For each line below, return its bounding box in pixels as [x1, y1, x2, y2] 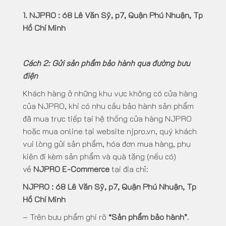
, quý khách [155, 126, 197, 137]
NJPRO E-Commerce [33, 163, 109, 175]
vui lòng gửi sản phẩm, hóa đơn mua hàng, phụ [23, 138, 191, 149]
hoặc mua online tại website [23, 126, 127, 137]
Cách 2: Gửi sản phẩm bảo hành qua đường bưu [23, 58, 190, 69]
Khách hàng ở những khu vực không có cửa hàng [23, 88, 197, 99]
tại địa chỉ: [109, 163, 148, 175]
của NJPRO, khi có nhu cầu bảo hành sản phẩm [23, 100, 194, 111]
